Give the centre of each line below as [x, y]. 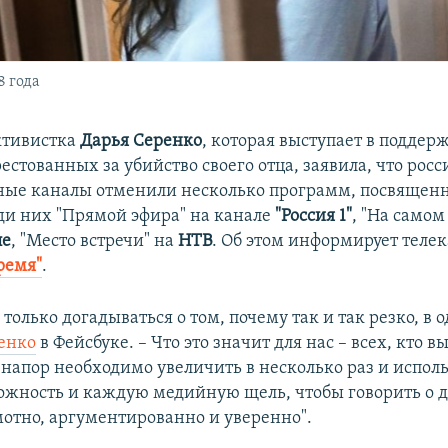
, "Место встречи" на [95, 241]
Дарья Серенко [141, 141]
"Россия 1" [314, 216]
